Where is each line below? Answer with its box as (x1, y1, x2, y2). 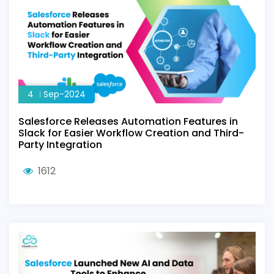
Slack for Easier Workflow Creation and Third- (18, 126, 244, 140)
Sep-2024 (43, 88, 86, 100)
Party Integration (18, 138, 102, 152)
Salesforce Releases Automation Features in (18, 114, 238, 128)
